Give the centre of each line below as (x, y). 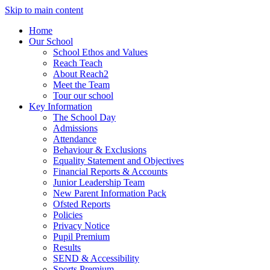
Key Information (61, 106)
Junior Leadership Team (99, 182)
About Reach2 (81, 74)
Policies (68, 215)
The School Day (84, 117)
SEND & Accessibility (96, 258)
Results (67, 247)
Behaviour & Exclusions (100, 150)
